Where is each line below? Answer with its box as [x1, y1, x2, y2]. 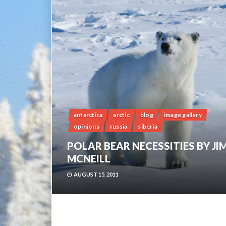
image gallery [163, 110, 202, 119]
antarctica [74, 110, 103, 119]
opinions [74, 122, 99, 130]
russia [109, 122, 128, 130]
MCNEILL [67, 152, 110, 164]
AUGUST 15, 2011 [74, 171, 119, 178]
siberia [138, 122, 158, 130]
